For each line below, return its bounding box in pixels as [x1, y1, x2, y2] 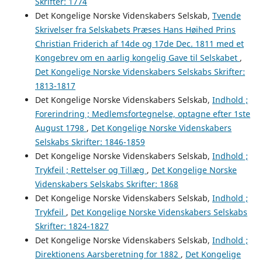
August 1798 [35, 122, 87, 134]
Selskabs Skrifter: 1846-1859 [35, 136, 145, 148]
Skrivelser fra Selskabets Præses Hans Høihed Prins [35, 24, 236, 36]
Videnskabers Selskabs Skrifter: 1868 [35, 178, 178, 190]
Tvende [212, 10, 241, 22]
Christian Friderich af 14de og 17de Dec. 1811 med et [35, 38, 244, 50]
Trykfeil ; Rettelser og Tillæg [35, 164, 147, 176]
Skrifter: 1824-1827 [35, 220, 109, 232]
